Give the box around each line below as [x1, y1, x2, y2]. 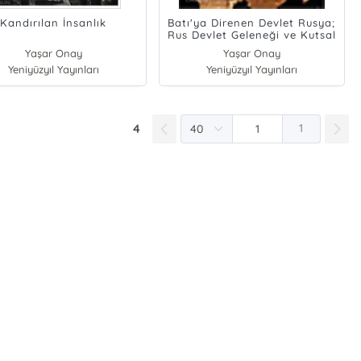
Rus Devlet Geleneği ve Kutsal [167, 28, 336, 42]
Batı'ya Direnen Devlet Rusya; [168, 16, 336, 30]
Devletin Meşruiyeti [197, 40, 305, 54]
